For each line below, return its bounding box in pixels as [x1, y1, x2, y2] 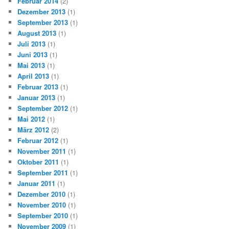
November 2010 [17, 200, 66, 210]
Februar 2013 [17, 82, 59, 92]
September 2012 [17, 103, 68, 113]
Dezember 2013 [17, 7, 66, 17]
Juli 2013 [17, 39, 46, 49]
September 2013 [17, 17, 68, 28]
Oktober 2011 [17, 157, 59, 167]
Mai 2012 [17, 114, 45, 124]
